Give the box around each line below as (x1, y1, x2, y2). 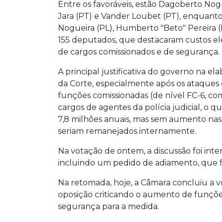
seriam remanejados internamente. (58, 126, 196, 136)
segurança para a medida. (58, 202, 159, 212)
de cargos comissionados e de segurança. (58, 47, 220, 57)
